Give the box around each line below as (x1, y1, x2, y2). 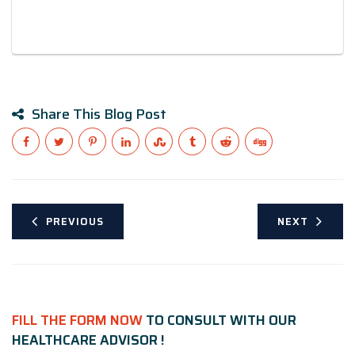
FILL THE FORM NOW (12, 310, 143, 331)
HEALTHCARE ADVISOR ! (12, 330, 165, 351)
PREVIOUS (46, 212, 104, 230)
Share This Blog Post (32, 102, 166, 125)
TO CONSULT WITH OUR (143, 310, 296, 331)
